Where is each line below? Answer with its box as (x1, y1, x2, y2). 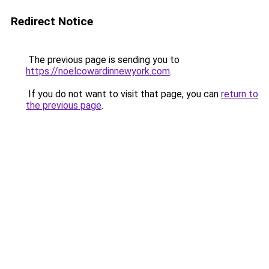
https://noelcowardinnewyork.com (26, 65, 170, 77)
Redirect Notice (11, 14, 93, 28)
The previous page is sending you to (26, 54, 180, 65)
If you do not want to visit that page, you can (26, 88, 221, 100)
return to (221, 88, 258, 100)
